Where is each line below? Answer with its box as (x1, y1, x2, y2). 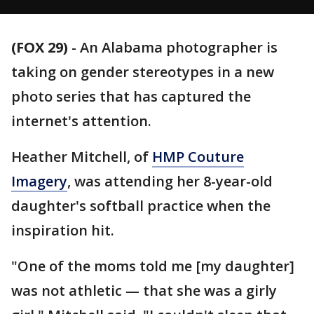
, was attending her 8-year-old (67, 172, 273, 191)
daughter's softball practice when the (11, 196, 271, 215)
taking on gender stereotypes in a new (11, 62, 274, 81)
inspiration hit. (11, 221, 114, 240)
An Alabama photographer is (80, 38, 278, 57)
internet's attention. (11, 111, 151, 130)
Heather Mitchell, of (11, 147, 152, 166)
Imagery (11, 172, 67, 191)
